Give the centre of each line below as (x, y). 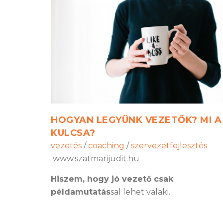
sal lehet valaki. (140, 192)
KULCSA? (73, 133)
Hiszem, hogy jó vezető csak (112, 179)
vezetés (66, 146)
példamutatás (81, 192)
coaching (106, 146)
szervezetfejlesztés (169, 146)
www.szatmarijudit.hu (95, 159)
